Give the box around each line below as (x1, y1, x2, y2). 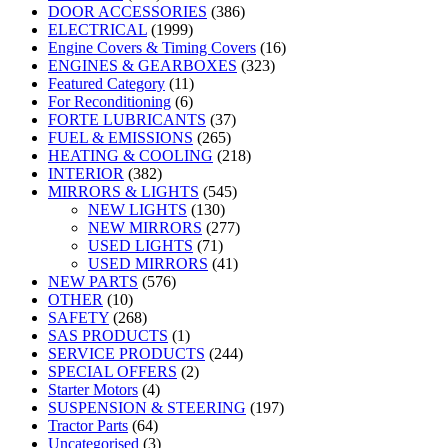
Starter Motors (48, 380, 138, 398)
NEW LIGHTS (88, 200, 187, 218)
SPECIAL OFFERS (48, 362, 177, 380)
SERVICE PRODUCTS (48, 344, 205, 362)
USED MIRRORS (88, 254, 208, 272)
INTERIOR (48, 164, 124, 182)
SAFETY (48, 308, 109, 326)
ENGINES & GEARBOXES (48, 56, 237, 74)
